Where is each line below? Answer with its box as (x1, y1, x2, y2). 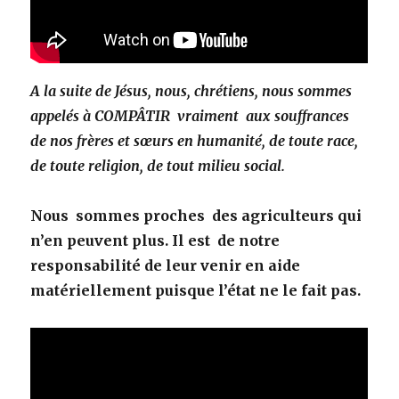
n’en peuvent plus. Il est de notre (30, 231, 281, 249)
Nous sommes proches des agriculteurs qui (30, 206, 362, 224)
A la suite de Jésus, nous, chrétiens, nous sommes (30, 81, 353, 100)
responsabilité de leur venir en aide (30, 256, 301, 274)
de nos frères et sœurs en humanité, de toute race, (30, 131, 362, 150)
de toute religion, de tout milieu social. (30, 156, 289, 175)
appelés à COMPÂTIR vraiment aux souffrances (30, 106, 350, 125)
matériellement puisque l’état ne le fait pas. (30, 281, 362, 299)
